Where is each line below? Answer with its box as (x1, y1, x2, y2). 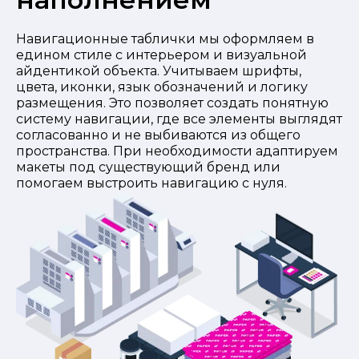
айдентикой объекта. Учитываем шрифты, (16, 63, 301, 79)
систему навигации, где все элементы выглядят (16, 111, 342, 127)
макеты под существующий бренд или (16, 159, 280, 175)
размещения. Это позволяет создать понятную (16, 95, 329, 111)
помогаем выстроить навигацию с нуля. (16, 175, 287, 191)
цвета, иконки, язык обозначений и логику (16, 79, 308, 95)
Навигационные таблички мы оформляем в (16, 30, 314, 46)
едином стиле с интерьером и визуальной (16, 46, 307, 63)
